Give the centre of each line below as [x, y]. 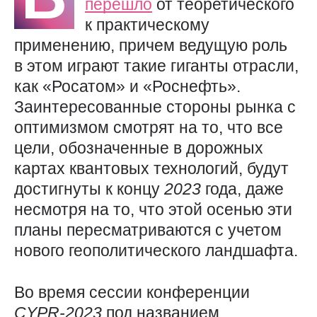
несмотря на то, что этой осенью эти [153, 210]
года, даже [244, 189]
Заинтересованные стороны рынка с [155, 107]
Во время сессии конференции [132, 293]
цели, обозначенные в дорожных [139, 148]
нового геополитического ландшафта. [156, 251]
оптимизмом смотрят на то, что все [149, 128]
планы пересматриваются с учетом [148, 230]
